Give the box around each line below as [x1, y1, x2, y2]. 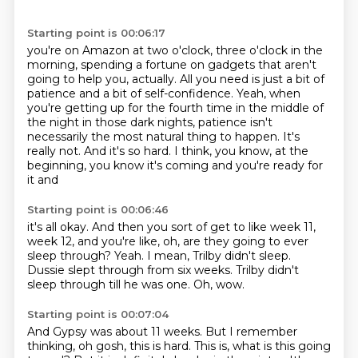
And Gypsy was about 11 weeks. [26, 324, 205, 339]
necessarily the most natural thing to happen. [26, 129, 283, 144]
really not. [26, 144, 84, 158]
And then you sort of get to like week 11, [91, 220, 316, 234]
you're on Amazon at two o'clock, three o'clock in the [26, 43, 323, 58]
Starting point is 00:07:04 [26, 308, 169, 320]
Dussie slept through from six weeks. [26, 263, 236, 277]
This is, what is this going [193, 339, 331, 353]
